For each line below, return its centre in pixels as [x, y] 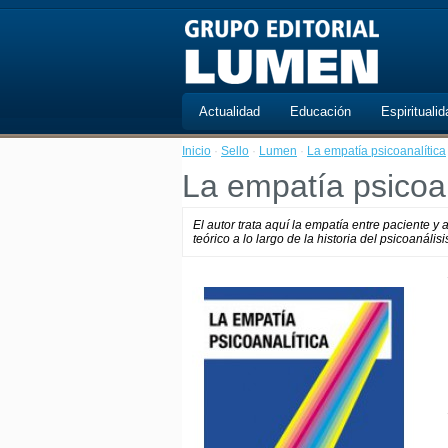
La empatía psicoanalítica [376, 151]
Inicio [196, 151]
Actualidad [229, 111]
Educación [320, 111]
